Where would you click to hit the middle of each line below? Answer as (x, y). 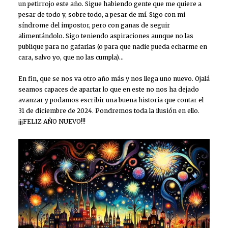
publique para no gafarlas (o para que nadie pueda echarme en (113, 46)
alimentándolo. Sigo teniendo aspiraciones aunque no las (106, 36)
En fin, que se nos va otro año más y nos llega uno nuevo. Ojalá (114, 79)
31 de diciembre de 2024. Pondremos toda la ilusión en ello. (109, 111)
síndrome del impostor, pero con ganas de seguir (94, 25)
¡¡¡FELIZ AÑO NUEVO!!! (52, 122)
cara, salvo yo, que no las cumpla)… (71, 57)
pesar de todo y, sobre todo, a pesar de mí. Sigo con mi (102, 14)
